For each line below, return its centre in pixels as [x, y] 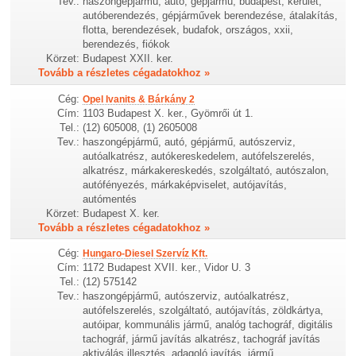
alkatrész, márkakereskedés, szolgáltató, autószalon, [206, 170]
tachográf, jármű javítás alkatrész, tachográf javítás [202, 339]
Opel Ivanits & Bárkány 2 [139, 99]
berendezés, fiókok [127, 44]
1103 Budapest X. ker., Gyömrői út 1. [168, 113]
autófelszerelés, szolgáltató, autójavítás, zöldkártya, [203, 310]
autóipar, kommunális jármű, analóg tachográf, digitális [208, 324]
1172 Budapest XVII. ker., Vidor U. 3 [167, 267]
